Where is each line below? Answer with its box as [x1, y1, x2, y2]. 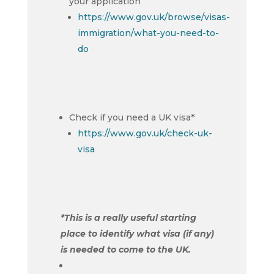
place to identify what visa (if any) [60, 228, 214, 239]
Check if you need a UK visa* [68, 112, 194, 123]
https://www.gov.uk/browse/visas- [77, 12, 230, 23]
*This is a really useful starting [60, 212, 196, 223]
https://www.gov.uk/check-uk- [77, 128, 212, 139]
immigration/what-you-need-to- [77, 28, 219, 39]
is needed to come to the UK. [60, 244, 191, 255]
